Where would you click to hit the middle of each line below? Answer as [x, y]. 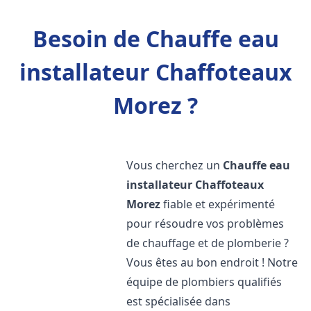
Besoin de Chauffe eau [155, 39]
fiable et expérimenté [218, 204]
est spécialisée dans [179, 301]
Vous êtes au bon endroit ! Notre [212, 262]
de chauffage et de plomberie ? [208, 243]
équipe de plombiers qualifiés [204, 282]
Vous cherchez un [175, 165]
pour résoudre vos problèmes [205, 224]
